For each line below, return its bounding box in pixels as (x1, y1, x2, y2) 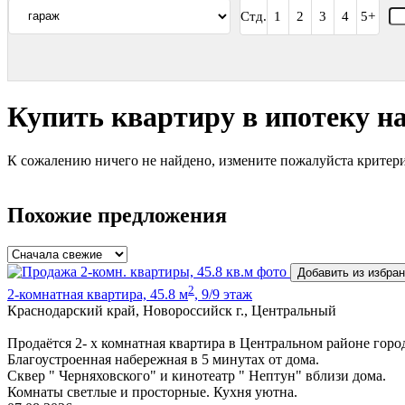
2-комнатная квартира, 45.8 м (7, 286, 188, 302)
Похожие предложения (7, 203, 227, 228)
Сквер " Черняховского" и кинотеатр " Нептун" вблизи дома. (7, 367, 386, 383)
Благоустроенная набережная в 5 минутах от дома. (7, 351, 319, 367)
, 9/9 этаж (194, 286, 252, 302)
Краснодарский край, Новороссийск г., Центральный (7, 302, 336, 318)
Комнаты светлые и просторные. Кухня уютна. (7, 383, 297, 400)
